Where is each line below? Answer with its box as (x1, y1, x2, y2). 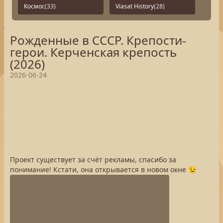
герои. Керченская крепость (10, 44, 177, 60)
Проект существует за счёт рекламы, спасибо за (10, 155, 176, 164)
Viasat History (115, 2, 154, 10)
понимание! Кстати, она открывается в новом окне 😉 (10, 165, 197, 174)
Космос (24, 2, 45, 10)
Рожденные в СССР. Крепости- (10, 32, 186, 48)
